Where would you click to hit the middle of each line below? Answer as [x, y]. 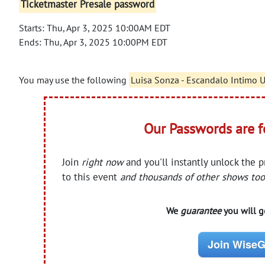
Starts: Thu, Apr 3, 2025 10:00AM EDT [95, 28]
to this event [91, 177]
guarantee [201, 210]
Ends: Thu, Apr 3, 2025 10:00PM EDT [93, 42]
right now [103, 162]
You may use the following [74, 80]
